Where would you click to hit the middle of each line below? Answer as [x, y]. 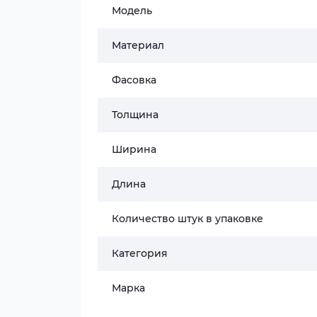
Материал [138, 45]
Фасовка [134, 80]
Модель [132, 11]
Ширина [134, 149]
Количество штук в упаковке [188, 219]
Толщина [135, 115]
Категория [140, 253]
